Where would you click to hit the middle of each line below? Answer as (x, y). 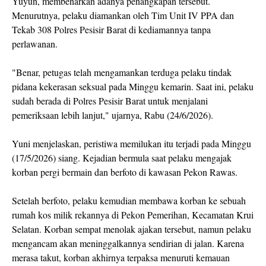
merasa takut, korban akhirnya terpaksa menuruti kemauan (121, 258)
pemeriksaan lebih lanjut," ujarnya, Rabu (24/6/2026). (113, 115)
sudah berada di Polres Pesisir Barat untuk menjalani (110, 101)
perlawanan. (35, 44)
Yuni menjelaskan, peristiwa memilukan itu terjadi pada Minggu (132, 144)
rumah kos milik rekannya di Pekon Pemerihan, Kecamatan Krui (133, 215)
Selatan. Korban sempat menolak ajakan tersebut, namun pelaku (132, 229)
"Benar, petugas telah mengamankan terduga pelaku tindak (122, 72)
